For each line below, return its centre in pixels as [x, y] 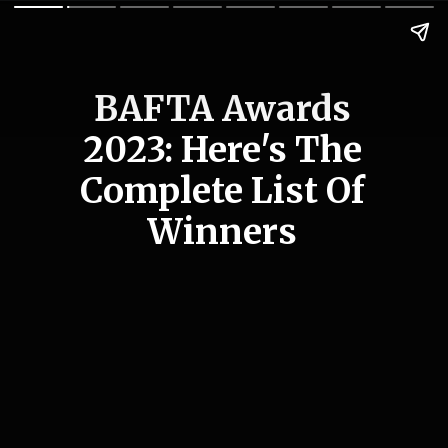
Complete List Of [222, 190]
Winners [222, 231]
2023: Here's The [222, 149]
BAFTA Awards [222, 108]
